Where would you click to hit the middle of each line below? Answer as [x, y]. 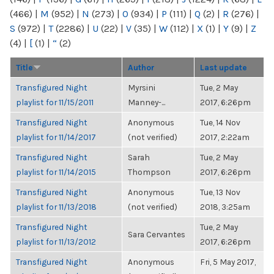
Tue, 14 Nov [220, 122]
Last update [224, 67]
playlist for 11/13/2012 [56, 242]
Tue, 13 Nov [220, 192]
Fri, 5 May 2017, [228, 262]
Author [141, 67]
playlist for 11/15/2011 [55, 102]
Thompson [149, 172]
